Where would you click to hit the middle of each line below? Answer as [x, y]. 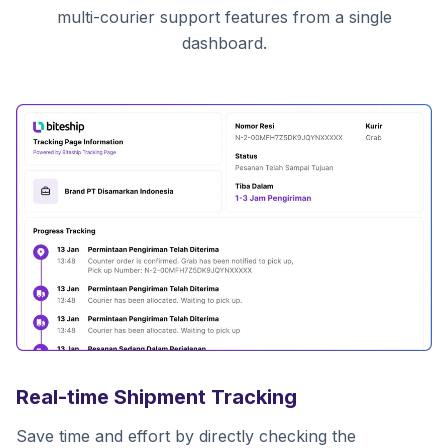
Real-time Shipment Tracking [156, 396]
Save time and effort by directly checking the [186, 435]
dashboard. [224, 43]
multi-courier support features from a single [224, 17]
